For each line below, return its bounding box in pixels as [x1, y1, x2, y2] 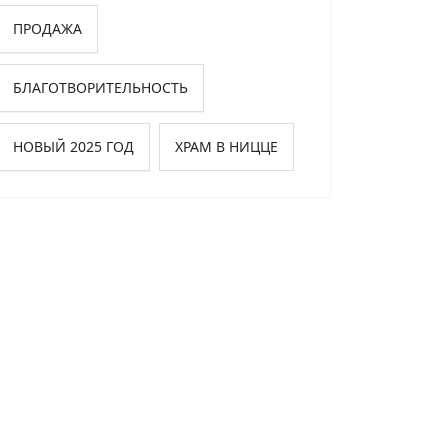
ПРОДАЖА [13, 18, 82, 38]
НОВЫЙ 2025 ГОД [13, 136, 134, 156]
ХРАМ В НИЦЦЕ [175, 136, 278, 156]
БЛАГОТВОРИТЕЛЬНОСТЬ [13, 77, 188, 97]
